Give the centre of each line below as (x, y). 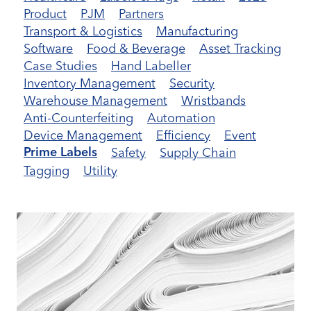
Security (192, 83)
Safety (128, 152)
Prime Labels (60, 153)
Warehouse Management (95, 100)
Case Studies (60, 66)
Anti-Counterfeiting (78, 118)
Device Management (83, 135)
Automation (181, 118)
